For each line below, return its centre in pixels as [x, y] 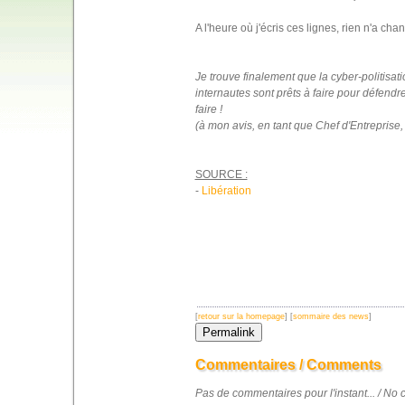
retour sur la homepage [241, 316]
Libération [226, 190]
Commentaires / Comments [288, 365]
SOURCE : [221, 174]
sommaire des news [330, 316]
